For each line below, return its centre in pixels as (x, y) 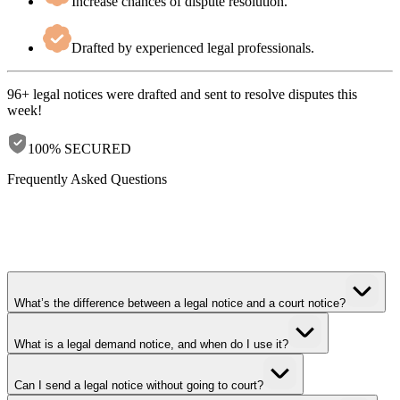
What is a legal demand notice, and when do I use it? (151, 344)
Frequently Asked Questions (87, 179)
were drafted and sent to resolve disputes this (230, 94)
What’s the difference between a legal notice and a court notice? (180, 303)
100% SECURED (79, 148)
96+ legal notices (55, 94)
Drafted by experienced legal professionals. (193, 47)
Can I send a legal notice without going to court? (139, 385)
